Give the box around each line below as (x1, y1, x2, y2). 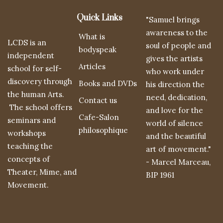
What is (79, 32, 106, 42)
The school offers (7, 103, 72, 112)
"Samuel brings (146, 15, 200, 25)
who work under (146, 67, 205, 77)
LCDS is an (7, 38, 46, 48)
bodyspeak (79, 45, 117, 55)
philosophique (79, 125, 128, 135)
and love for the (146, 106, 204, 115)
